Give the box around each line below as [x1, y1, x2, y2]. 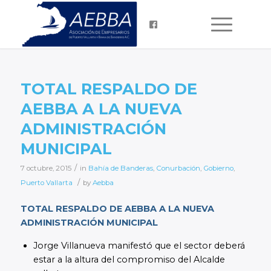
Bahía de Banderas [88, 164, 153, 172]
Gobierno [203, 164, 233, 172]
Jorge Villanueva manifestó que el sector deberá [33, 240, 245, 252]
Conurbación [155, 164, 200, 172]
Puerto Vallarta [20, 178, 73, 187]
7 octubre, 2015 [20, 164, 71, 172]
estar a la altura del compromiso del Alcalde [33, 254, 225, 266]
